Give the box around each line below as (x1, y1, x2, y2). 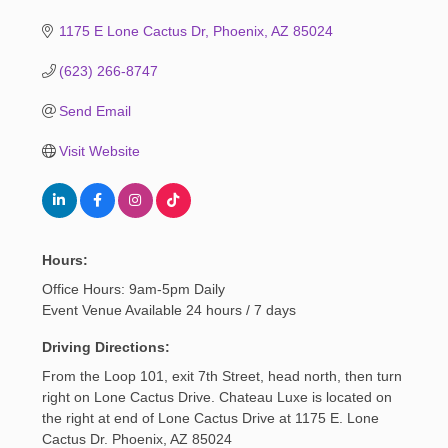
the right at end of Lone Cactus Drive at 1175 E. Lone (41, 409, 379, 426)
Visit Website (59, 142, 141, 159)
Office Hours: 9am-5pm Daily (41, 280, 225, 297)
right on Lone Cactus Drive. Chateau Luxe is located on (41, 388, 392, 405)
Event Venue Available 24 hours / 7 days (41, 301, 296, 318)
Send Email (59, 102, 132, 119)
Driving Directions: (41, 338, 170, 355)
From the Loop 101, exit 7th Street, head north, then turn (41, 367, 402, 384)
